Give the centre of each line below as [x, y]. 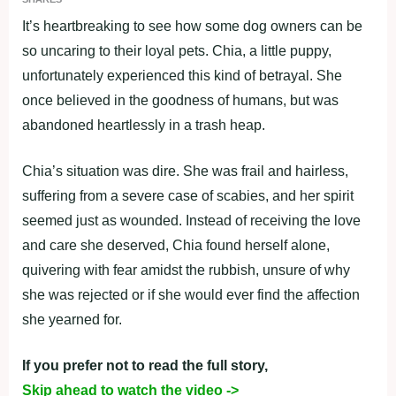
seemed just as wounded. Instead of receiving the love [191, 221]
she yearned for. [72, 320]
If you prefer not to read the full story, [145, 366]
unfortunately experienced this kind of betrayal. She [182, 76]
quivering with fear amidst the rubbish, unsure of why [186, 270]
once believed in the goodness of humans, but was [180, 100]
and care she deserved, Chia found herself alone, [176, 245]
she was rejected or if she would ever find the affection [191, 295]
